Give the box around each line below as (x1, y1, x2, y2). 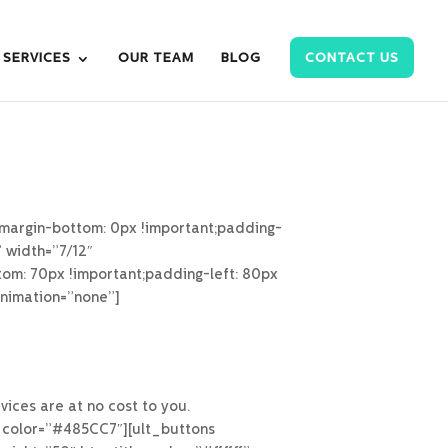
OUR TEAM (118, 52, 194, 65)
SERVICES (3, 52, 71, 65)
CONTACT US (305, 52, 399, 65)
